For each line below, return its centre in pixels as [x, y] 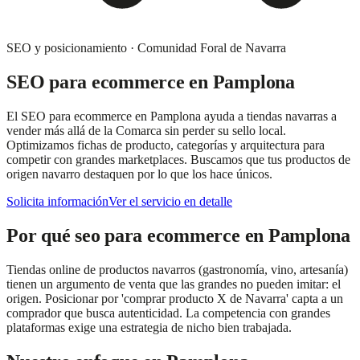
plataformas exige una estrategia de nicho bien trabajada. [149, 327]
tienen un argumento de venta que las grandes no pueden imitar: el [174, 284]
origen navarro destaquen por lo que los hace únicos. [139, 174]
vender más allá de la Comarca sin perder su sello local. [146, 130]
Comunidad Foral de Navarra [212, 48]
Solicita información [57, 201]
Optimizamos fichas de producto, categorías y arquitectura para [166, 145]
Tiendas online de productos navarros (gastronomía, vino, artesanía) [177, 269]
